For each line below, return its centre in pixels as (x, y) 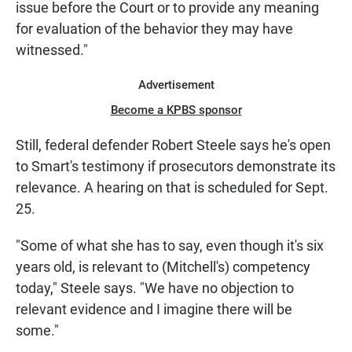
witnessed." (52, 50)
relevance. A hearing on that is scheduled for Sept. (172, 188)
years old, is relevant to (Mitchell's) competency (163, 267)
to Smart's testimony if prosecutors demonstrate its (176, 167)
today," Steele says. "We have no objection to (155, 288)
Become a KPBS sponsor (176, 110)
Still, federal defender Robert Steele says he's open (173, 145)
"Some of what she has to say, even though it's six (170, 246)
